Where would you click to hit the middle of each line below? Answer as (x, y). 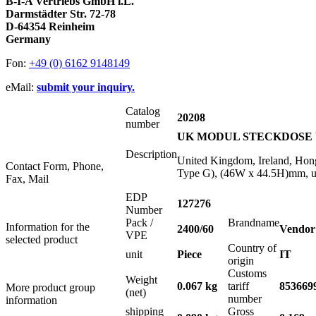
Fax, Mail (27, 179)
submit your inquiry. (86, 87)
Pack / (139, 223)
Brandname (254, 223)
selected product (42, 240)
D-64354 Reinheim (50, 27)
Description (151, 154)
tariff (238, 286)
